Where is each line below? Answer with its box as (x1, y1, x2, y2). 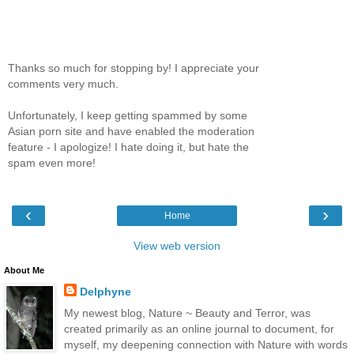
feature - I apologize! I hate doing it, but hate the (8, 140, 249, 153)
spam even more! (8, 156, 96, 169)
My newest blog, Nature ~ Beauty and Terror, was (63, 307, 311, 320)
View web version (134, 239, 220, 253)
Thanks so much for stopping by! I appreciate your (8, 61, 259, 74)
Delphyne (79, 285, 131, 299)
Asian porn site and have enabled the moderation (8, 124, 254, 137)
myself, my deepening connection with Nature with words (63, 338, 348, 352)
